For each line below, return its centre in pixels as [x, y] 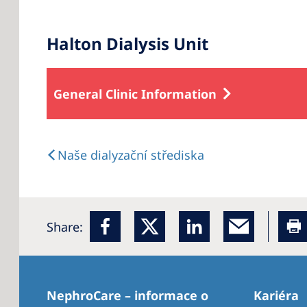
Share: [65, 226]
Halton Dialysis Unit [127, 44]
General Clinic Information [135, 94]
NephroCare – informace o [127, 295]
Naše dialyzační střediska [131, 155]
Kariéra [276, 295]
